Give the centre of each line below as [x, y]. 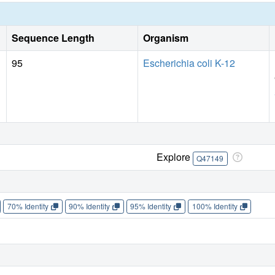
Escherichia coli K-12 [189, 63]
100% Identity [215, 206]
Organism [166, 38]
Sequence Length [53, 38]
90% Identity [90, 206]
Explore [174, 157]
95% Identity [151, 206]
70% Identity [28, 206]
